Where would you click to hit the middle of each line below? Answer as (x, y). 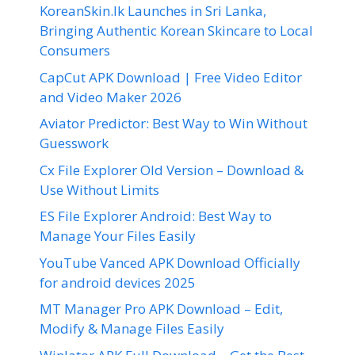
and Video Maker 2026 (111, 97)
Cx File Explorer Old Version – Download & (172, 170)
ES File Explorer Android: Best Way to (156, 216)
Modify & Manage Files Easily (132, 328)
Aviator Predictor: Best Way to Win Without (174, 123)
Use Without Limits (99, 189)
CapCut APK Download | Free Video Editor (171, 77)
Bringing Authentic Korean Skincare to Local (176, 31)
